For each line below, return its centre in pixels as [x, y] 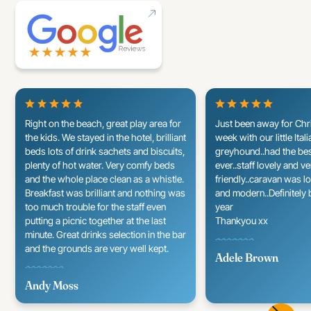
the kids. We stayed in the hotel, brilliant [106, 137]
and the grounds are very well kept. [97, 248]
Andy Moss [52, 285]
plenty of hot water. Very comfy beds [100, 165]
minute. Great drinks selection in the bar [106, 234]
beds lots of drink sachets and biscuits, [105, 151]
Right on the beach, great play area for [103, 123]
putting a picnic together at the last [96, 220]
